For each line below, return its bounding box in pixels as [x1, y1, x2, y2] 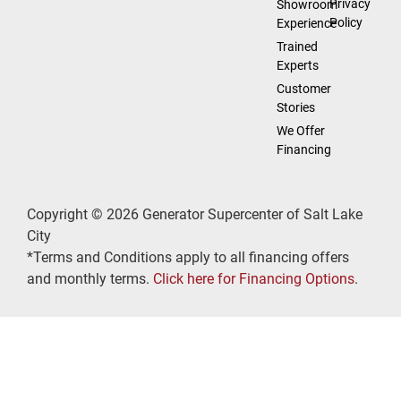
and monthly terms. [27, 270, 153, 288]
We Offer [276, 124, 325, 139]
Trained [276, 39, 318, 55]
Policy [329, 15, 363, 30]
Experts [276, 58, 319, 73]
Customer [276, 81, 331, 97]
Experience [276, 16, 337, 31]
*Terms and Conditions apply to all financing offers [27, 249, 349, 267]
